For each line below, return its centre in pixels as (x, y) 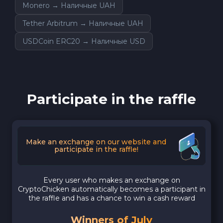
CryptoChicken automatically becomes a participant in (111, 189)
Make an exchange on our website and (96, 142)
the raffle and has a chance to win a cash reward (111, 198)
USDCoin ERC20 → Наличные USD (84, 41)
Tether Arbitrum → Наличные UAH (83, 23)
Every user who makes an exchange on (111, 180)
